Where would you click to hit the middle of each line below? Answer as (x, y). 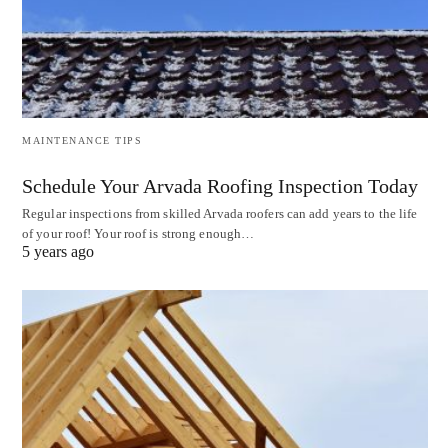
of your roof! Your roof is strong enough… (138, 233)
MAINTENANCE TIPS (82, 140)
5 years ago (58, 251)
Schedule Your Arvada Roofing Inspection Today (220, 185)
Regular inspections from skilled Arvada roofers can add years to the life (220, 213)
